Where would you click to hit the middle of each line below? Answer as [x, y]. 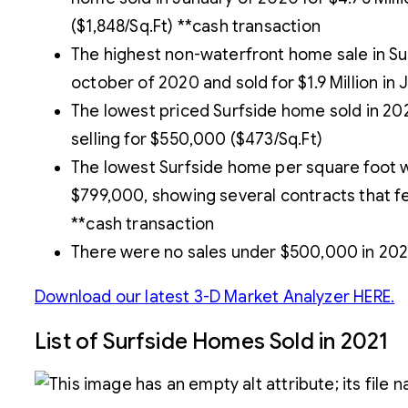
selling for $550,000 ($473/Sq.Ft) [197, 139]
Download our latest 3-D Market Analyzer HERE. [215, 296]
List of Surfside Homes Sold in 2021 [212, 341]
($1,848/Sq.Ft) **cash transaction [196, 26]
